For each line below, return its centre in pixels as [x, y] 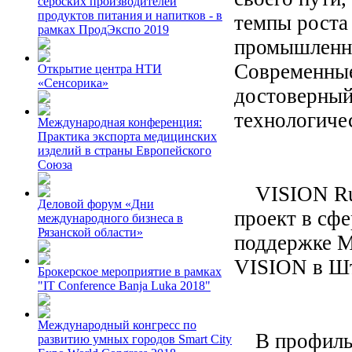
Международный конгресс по [117, 325]
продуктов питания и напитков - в [130, 15]
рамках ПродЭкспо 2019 [103, 29]
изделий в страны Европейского [125, 150]
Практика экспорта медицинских [127, 136]
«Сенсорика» [73, 83]
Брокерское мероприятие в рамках [130, 271]
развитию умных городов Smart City [135, 339]
